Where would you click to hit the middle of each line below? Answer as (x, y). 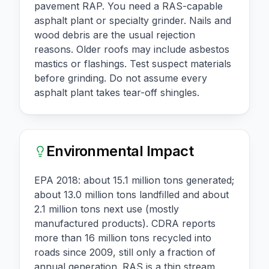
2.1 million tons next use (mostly (107, 209)
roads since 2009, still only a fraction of (125, 252)
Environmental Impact (120, 151)
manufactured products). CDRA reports (125, 224)
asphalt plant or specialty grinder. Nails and (133, 21)
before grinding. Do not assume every (121, 78)
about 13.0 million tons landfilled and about (131, 195)
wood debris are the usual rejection (115, 35)
